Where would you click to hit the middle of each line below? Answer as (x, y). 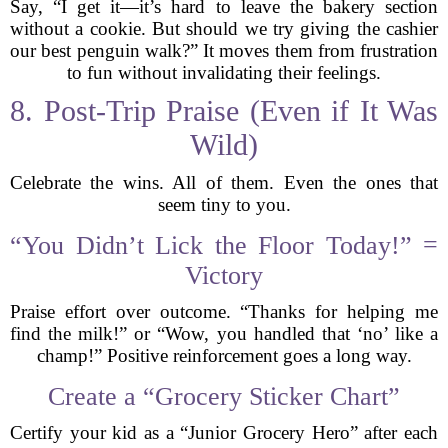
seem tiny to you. (224, 204)
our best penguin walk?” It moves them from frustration (224, 50)
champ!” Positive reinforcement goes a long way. (224, 355)
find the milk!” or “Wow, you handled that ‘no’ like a (224, 333)
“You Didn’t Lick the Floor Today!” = (224, 245)
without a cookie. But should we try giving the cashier (224, 28)
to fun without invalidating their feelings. (224, 72)
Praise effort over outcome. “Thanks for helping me (224, 311)
